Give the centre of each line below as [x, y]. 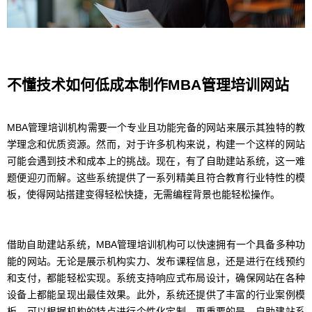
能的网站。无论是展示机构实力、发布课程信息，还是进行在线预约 [156, 262]
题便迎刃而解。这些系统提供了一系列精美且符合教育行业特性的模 [156, 178]
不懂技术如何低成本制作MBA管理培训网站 [148, 85]
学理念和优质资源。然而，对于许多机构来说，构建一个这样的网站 [156, 145]
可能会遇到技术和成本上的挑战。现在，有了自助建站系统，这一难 [156, 161]
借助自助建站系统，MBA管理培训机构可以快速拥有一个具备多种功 [156, 245]
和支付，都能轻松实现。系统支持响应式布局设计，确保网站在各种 [156, 278]
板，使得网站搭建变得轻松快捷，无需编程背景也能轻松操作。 [143, 195]
